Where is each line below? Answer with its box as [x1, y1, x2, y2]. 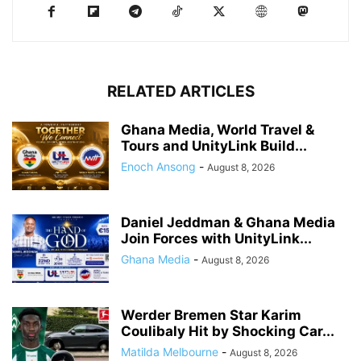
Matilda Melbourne [121, 344, 218, 359]
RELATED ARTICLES [106, 81, 255, 101]
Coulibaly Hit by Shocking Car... [121, 322, 334, 339]
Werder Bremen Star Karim [121, 306, 301, 323]
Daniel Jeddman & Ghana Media [121, 214, 335, 230]
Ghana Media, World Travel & [121, 121, 314, 138]
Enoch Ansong [121, 159, 196, 173]
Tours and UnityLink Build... [121, 137, 307, 154]
